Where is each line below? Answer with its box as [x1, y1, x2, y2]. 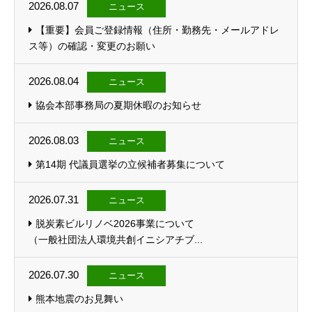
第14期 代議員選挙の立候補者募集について [36, 159, 225, 170]
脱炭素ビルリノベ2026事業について [36, 218, 272, 229]
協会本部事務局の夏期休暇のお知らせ [36, 100, 201, 111]
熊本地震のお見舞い [36, 293, 123, 304]
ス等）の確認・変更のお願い [29, 40, 155, 52]
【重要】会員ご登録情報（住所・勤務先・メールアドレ [36, 24, 279, 36]
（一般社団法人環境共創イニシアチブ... [29, 234, 203, 245]
